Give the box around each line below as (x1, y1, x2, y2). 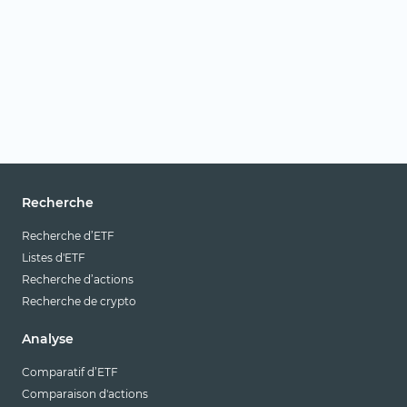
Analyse (22, 330, 74, 347)
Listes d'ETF (22, 251, 85, 265)
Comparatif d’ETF (22, 364, 118, 379)
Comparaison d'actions (22, 386, 148, 401)
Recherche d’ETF (22, 229, 114, 243)
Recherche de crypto (22, 294, 136, 309)
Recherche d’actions (22, 273, 134, 287)
